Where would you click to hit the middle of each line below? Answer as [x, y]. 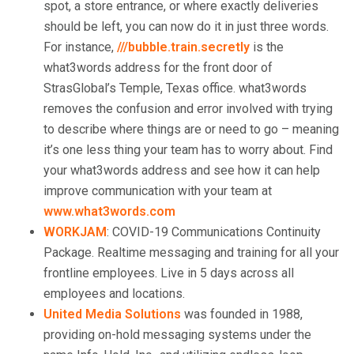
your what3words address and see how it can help [182, 170]
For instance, [80, 47]
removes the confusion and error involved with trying [188, 109]
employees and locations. [114, 294]
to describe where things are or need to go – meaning [191, 129]
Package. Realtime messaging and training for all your [191, 252]
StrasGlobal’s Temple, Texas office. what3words [175, 88]
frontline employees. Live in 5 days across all [169, 273]
